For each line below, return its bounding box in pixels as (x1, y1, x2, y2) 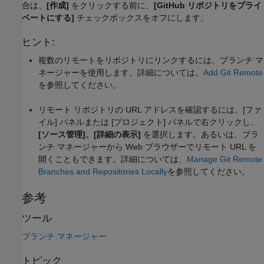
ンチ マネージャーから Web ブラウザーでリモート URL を (38, 141, 256, 151)
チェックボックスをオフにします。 (74, 12, 209, 22)
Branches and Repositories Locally (38, 166, 167, 176)
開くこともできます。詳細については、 (38, 154, 187, 164)
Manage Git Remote (187, 154, 262, 164)
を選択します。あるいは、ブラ (141, 129, 259, 139)
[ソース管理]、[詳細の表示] (38, 129, 141, 139)
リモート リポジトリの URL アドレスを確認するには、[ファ (38, 104, 262, 114)
